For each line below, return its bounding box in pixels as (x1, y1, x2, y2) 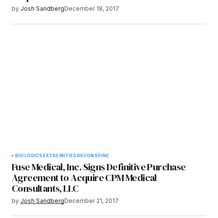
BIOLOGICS (15, 152, 43, 158)
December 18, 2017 (64, 5, 119, 13)
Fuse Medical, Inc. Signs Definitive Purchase (12, 160, 186, 174)
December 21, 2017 (64, 197, 119, 204)
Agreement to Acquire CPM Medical (12, 170, 157, 184)
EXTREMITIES (42, 152, 77, 158)
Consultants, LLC (12, 181, 79, 195)
